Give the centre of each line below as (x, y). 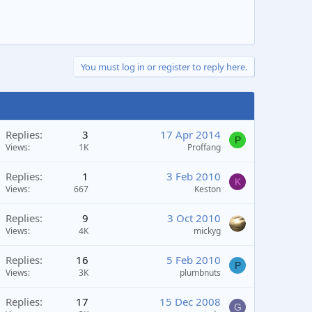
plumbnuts (200, 273)
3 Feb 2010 (194, 176)
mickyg (207, 231)
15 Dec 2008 (190, 302)
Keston (208, 189)
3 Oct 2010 (194, 218)
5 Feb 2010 (194, 260)
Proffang (204, 147)
